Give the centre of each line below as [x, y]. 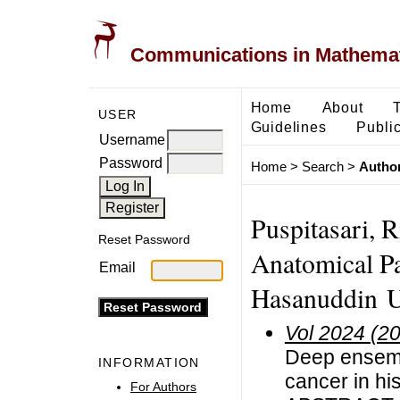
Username [132, 139]
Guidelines [288, 126]
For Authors [163, 386]
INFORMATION [149, 363]
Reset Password [144, 240]
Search [322, 167]
